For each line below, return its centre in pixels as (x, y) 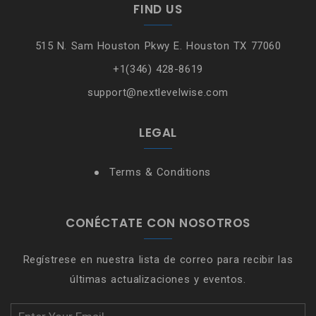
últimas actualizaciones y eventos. (158, 280)
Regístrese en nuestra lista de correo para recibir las (158, 260)
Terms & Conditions (160, 172)
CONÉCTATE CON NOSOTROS (158, 223)
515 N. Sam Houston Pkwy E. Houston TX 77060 (158, 46)
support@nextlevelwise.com (158, 93)
